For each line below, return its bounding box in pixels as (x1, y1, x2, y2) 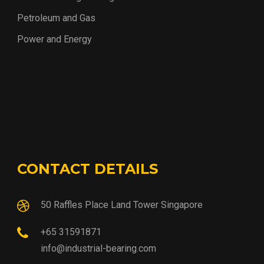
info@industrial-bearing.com (41, 243, 156, 255)
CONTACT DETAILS (17, 160, 158, 178)
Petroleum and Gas (17, 12, 95, 24)
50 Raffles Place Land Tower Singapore (41, 199, 203, 211)
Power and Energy (17, 34, 92, 45)
